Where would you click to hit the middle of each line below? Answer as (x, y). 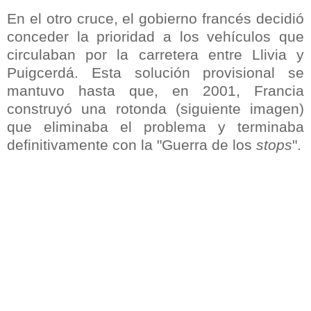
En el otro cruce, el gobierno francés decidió (155, 18)
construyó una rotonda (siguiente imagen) (155, 108)
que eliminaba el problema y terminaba (155, 126)
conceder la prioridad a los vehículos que (155, 36)
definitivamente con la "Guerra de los (132, 144)
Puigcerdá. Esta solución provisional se (155, 72)
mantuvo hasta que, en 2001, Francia (155, 90)
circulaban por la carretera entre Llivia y (155, 54)
